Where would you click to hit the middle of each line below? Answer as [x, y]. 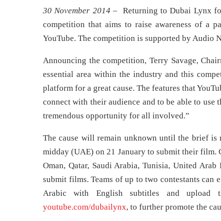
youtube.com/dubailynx [85, 207]
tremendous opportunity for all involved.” [116, 116]
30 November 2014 [77, 11]
